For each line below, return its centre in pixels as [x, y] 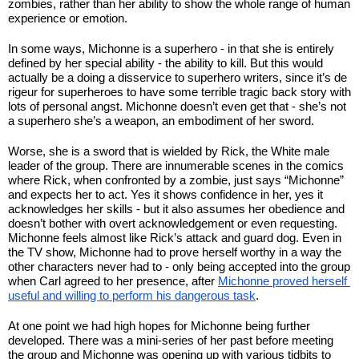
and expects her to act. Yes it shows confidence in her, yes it [165, 194]
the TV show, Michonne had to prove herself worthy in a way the [175, 252]
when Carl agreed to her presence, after [113, 280]
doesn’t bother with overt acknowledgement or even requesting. [173, 223]
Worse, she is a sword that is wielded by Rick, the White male [169, 151]
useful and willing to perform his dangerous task [132, 295]
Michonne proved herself [282, 280]
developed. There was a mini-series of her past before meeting [171, 340]
